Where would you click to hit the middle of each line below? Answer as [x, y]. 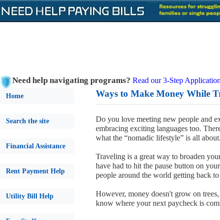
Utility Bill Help [30, 196]
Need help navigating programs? [71, 80]
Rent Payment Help [35, 171]
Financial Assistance [36, 146]
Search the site [27, 121]
